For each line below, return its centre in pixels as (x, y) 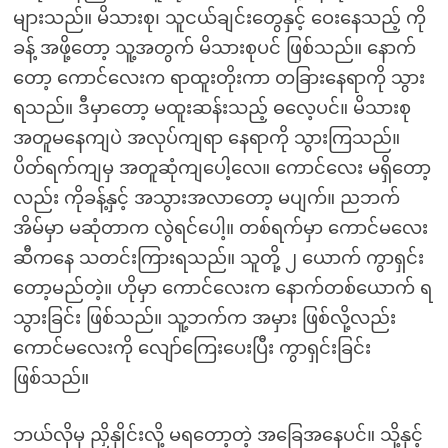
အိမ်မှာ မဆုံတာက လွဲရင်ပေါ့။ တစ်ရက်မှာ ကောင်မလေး (220, 228)
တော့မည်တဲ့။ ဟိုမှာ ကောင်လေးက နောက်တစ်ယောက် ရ (222, 288)
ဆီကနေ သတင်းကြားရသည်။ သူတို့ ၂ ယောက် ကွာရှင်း (218, 258)
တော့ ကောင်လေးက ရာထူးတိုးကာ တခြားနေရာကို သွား (218, 78)
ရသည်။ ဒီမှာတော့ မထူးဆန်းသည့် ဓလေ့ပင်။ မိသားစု (211, 108)
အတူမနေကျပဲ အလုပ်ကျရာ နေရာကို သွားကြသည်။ (206, 138)
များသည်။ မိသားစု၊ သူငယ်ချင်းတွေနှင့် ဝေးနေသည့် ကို (219, 18)
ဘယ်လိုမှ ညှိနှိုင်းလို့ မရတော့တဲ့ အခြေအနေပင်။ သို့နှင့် (217, 435)
